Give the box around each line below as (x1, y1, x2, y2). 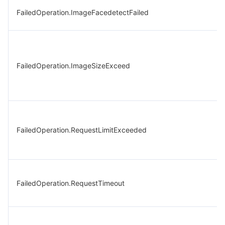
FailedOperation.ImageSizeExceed (17, 61, 130, 70)
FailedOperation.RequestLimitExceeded (17, 126, 147, 134)
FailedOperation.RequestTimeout (17, 179, 125, 187)
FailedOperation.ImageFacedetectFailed (17, 8, 149, 17)
